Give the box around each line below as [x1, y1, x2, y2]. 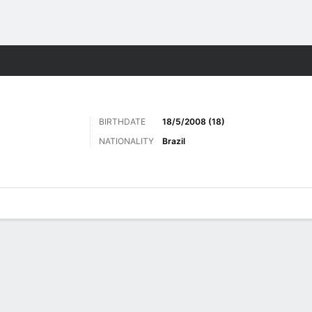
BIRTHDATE [99, 116, 146, 127]
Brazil [162, 136, 185, 146]
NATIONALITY [99, 136, 154, 146]
